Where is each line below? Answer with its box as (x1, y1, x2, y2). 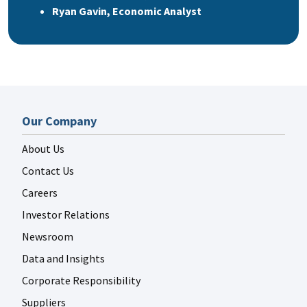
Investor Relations (22, 207, 110, 221)
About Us (22, 141, 64, 156)
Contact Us (22, 163, 74, 177)
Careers (22, 185, 58, 199)
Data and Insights (22, 251, 105, 265)
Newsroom (22, 229, 73, 243)
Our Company (22, 112, 97, 129)
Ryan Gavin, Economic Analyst (51, 3, 201, 18)
